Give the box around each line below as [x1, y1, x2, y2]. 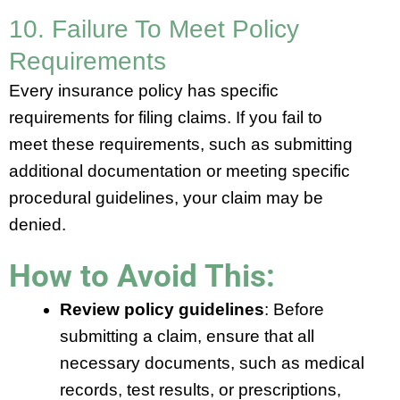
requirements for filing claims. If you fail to [9, 107, 322, 127]
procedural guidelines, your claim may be [9, 187, 323, 207]
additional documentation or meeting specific [9, 161, 350, 180]
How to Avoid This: [9, 257, 275, 295]
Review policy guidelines [60, 299, 264, 319]
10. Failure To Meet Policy [9, 14, 299, 43]
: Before [264, 299, 324, 319]
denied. [9, 214, 66, 234]
